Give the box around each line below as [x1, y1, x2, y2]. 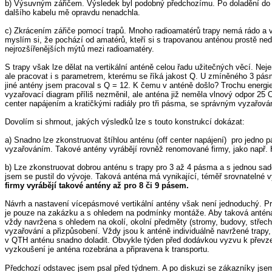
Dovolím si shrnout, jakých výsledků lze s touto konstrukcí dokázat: [5, 117, 245, 126]
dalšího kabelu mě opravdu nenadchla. [5, 8, 140, 17]
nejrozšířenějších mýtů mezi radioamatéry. [5, 44, 154, 53]
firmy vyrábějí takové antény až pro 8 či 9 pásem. [5, 181, 189, 190]
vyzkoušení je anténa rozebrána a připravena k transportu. [5, 245, 209, 254]
